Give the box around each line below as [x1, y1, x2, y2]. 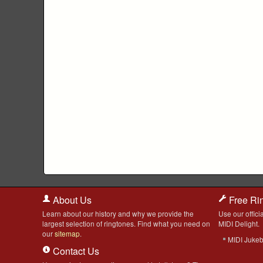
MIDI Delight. [218, 218, 259, 228]
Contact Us [50, 244, 99, 258]
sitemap [55, 228, 80, 238]
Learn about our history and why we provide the [42, 208, 194, 218]
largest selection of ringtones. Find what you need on [42, 218, 210, 228]
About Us [50, 193, 92, 207]
